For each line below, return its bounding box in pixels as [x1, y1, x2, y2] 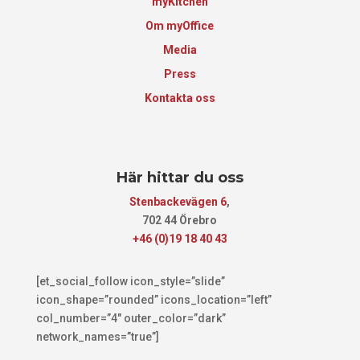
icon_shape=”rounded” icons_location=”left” [35, 292, 272, 306]
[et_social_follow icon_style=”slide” [35, 274, 225, 288]
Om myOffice [145, 18, 215, 32]
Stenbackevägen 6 [129, 194, 227, 208]
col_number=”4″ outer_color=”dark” [35, 311, 226, 325]
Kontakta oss [144, 91, 215, 104]
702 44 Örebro [142, 213, 218, 227]
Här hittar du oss [116, 168, 243, 186]
